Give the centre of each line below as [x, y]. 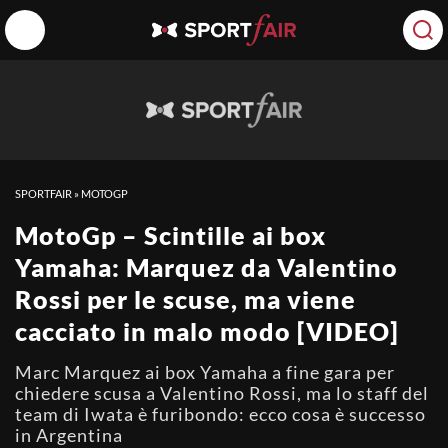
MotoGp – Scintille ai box [170, 235]
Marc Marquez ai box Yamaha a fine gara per [205, 372]
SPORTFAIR [43, 193]
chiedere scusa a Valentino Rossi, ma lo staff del [222, 393]
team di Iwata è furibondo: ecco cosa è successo [220, 414]
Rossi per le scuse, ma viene [185, 299]
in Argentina [69, 435]
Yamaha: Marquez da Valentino [206, 267]
